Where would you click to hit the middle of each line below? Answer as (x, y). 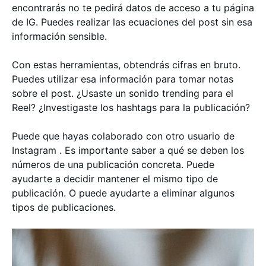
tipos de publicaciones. (64, 207)
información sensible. (61, 36)
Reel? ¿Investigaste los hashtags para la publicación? (131, 107)
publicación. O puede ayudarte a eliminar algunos (123, 193)
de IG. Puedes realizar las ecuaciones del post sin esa (132, 22)
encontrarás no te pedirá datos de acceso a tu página (133, 7)
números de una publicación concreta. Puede (113, 164)
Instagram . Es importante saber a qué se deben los (128, 150)
